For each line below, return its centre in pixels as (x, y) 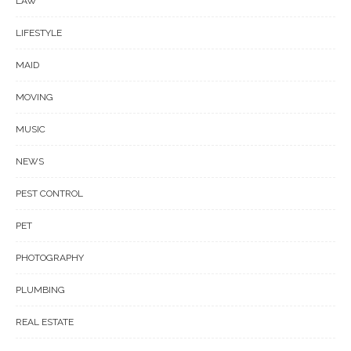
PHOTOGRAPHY (50, 258)
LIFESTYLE (39, 33)
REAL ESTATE (45, 322)
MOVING (34, 97)
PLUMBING (40, 290)
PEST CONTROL (49, 194)
